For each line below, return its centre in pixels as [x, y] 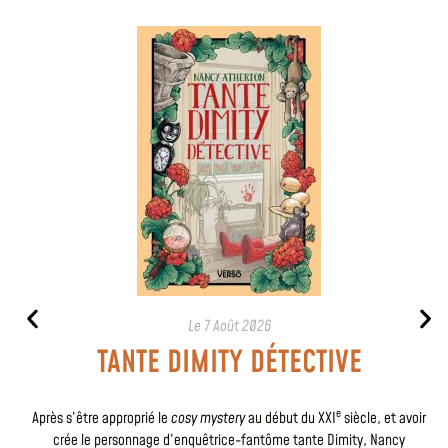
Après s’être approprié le [101, 418]
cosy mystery [208, 418]
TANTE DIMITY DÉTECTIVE [229, 362]
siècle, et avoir [383, 418]
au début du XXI [290, 418]
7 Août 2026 [237, 326]
